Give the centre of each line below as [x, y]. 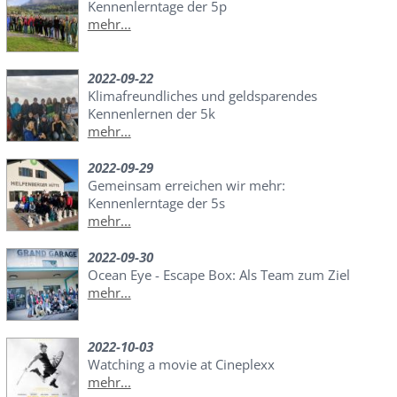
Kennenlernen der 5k [151, 114]
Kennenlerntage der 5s [156, 203]
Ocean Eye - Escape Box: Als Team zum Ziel [218, 275]
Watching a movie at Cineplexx [181, 365]
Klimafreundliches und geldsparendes [202, 96]
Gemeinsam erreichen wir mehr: [186, 186]
